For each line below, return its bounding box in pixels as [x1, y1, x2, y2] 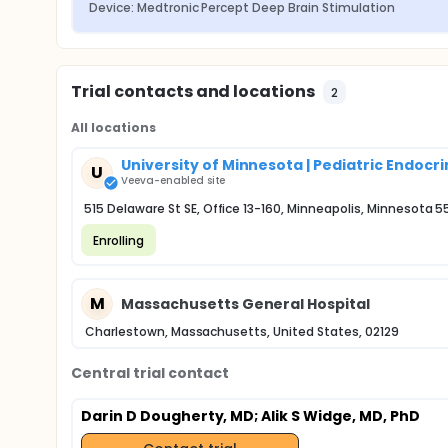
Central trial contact [71, 363, 230, 383]
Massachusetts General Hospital [121, 293, 371, 314]
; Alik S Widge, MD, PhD [254, 406, 420, 426]
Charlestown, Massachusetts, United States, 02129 [85, 323, 399, 340]
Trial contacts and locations [71, 80, 316, 103]
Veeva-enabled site [121, 173, 226, 188]
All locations [71, 119, 156, 136]
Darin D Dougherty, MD [81, 406, 255, 426]
